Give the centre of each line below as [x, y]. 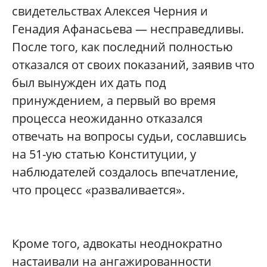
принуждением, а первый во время [114, 101]
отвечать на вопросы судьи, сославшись [129, 136]
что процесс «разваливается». [100, 190]
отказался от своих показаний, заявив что [133, 65]
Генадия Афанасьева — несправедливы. [128, 29]
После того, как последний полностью [122, 47]
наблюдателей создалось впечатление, [125, 172]
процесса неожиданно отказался [107, 119]
